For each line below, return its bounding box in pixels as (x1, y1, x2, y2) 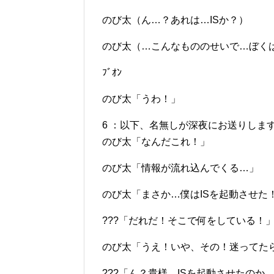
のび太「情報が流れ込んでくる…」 (102, 163, 259, 173)
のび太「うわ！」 (102, 94, 180, 104)
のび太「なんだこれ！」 (102, 136, 210, 147)
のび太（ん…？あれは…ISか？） (102, 15, 248, 25)
